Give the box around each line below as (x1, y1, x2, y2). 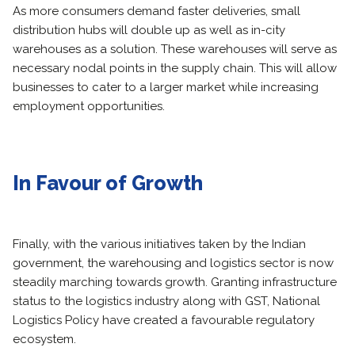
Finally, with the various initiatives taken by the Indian (13, 237, 306, 251)
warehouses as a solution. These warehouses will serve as (13, 42, 337, 56)
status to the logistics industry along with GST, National (13, 294, 320, 308)
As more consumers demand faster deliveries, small (13, 4, 300, 18)
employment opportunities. (13, 99, 165, 113)
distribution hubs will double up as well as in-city (13, 23, 285, 37)
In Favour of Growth (13, 171, 203, 195)
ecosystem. (13, 332, 76, 346)
